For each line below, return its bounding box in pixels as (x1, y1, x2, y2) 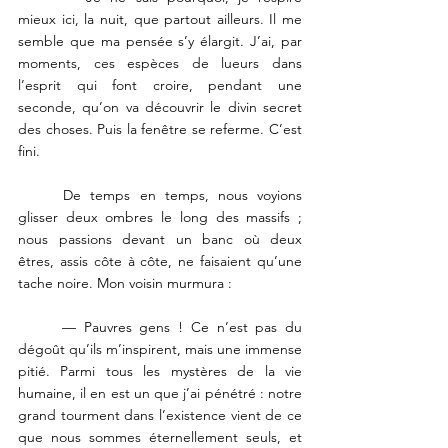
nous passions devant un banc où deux (18, 230, 302, 249)
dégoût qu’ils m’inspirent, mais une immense (18, 340, 302, 359)
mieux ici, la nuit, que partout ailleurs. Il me (18, 10, 302, 29)
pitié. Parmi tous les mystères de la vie (18, 362, 302, 381)
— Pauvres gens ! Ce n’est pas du (18, 318, 62, 337)
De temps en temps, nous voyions (18, 186, 64, 205)
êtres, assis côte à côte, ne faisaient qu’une (18, 252, 302, 271)
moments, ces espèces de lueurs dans (18, 54, 302, 73)
